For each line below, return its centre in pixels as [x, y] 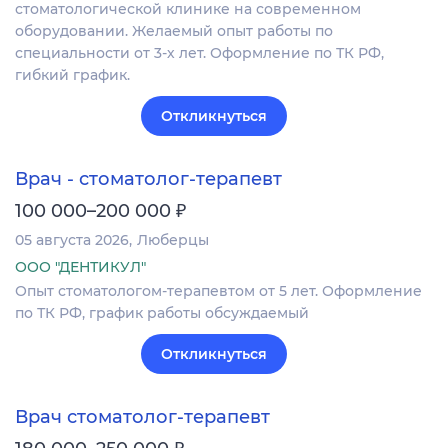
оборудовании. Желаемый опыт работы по [174, 30]
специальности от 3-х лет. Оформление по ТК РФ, [199, 52]
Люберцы [173, 239]
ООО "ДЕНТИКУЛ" [80, 266]
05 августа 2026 [72, 239]
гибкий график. [72, 74]
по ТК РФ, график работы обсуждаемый [162, 312]
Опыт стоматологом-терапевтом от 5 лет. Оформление [218, 290]
